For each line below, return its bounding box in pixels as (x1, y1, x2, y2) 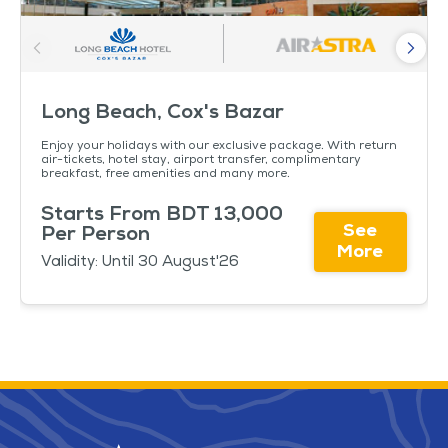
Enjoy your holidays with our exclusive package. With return (41, 140, 397, 153)
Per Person (41, 225, 150, 246)
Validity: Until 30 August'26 (41, 254, 239, 270)
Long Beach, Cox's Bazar (41, 103, 284, 124)
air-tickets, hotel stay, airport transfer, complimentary (41, 154, 361, 167)
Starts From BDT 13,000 (41, 205, 283, 226)
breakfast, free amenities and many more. (41, 168, 290, 181)
